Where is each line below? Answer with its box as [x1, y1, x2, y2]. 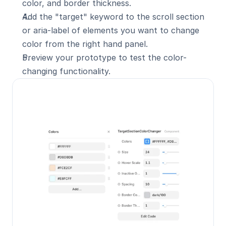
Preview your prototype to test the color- [22, 52, 187, 63]
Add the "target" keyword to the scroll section [22, 12, 204, 22]
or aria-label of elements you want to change [22, 25, 199, 35]
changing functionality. [22, 66, 110, 76]
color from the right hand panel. [22, 39, 148, 49]
